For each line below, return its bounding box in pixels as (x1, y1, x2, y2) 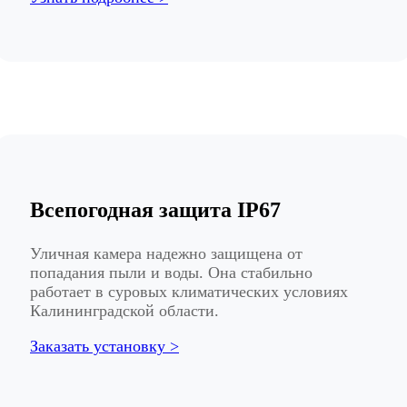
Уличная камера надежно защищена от (30, 244, 303, 263)
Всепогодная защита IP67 (30, 198, 281, 223)
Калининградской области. (30, 302, 219, 321)
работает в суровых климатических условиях (30, 283, 348, 302)
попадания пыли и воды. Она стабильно (30, 263, 313, 283)
